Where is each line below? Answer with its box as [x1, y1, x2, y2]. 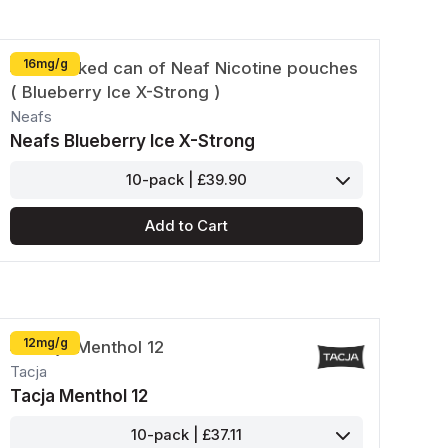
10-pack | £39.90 [126, 171, 248, 190]
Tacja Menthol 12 [10, 386, 149, 407]
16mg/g [22, 56, 68, 72]
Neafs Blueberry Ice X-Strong [10, 131, 256, 152]
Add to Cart [145, 217, 229, 236]
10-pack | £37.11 [131, 426, 243, 445]
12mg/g [22, 335, 68, 351]
